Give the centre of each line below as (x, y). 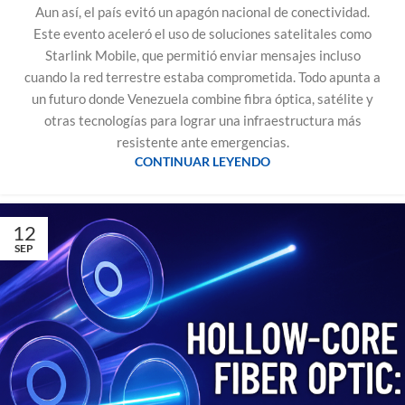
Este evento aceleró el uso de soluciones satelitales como (202, 33)
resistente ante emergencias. (202, 141)
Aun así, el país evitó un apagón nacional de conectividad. (202, 11)
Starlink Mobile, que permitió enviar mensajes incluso (202, 55)
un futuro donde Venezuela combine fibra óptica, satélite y (202, 98)
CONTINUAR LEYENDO (202, 161)
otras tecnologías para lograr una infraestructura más (202, 120)
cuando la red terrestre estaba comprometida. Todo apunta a (202, 76)
